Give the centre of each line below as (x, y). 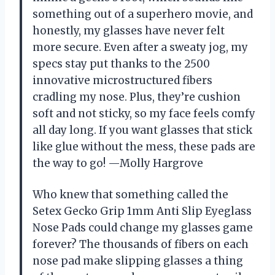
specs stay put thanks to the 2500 (121, 64)
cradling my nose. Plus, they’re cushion (137, 97)
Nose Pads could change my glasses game (143, 227)
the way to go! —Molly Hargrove (118, 163)
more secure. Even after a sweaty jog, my (140, 47)
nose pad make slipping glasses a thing (138, 261)
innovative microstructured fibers (122, 80)
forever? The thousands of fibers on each (141, 244)
